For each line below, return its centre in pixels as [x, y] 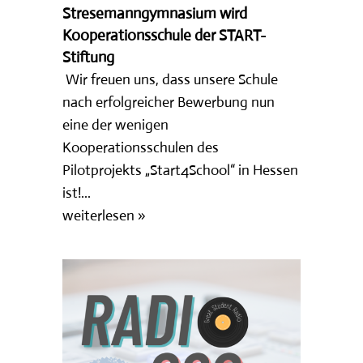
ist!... [77, 192]
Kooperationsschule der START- [164, 35]
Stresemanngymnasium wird [155, 13]
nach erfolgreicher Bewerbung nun [169, 102]
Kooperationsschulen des [141, 147]
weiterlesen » [105, 215]
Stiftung [89, 57]
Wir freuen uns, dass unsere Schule [171, 79]
